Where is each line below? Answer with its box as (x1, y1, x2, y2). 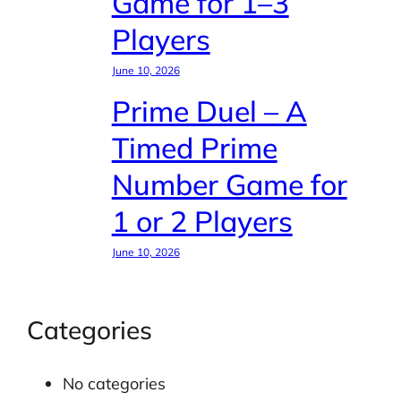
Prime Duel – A (111, 93, 307, 130)
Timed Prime (111, 130, 277, 166)
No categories (62, 373, 166, 395)
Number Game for (111, 166, 347, 203)
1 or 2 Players (111, 203, 293, 240)
